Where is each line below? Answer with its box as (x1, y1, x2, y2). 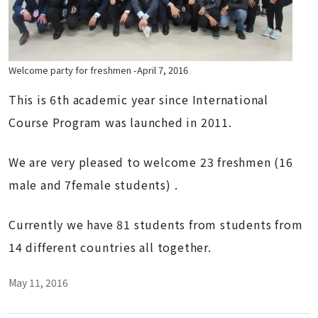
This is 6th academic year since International (9, 91, 268, 108)
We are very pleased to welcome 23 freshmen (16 (9, 153, 293, 170)
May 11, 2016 (9, 275, 68, 290)
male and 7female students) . (9, 176, 178, 193)
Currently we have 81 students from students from (9, 216, 303, 233)
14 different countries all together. (9, 238, 212, 256)
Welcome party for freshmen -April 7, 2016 (9, 63, 188, 77)
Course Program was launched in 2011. (9, 114, 232, 131)
